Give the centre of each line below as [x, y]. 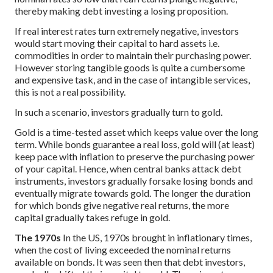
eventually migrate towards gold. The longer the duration [133, 193]
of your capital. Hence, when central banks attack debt [128, 168]
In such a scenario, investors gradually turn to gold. [119, 112]
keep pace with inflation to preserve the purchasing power [135, 156]
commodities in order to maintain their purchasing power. [133, 55]
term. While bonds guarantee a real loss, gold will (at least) [135, 144]
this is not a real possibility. [70, 92]
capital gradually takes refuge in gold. [92, 217]
